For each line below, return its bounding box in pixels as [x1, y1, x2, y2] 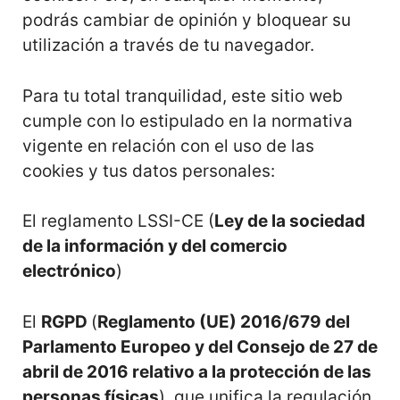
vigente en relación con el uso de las [22, 135, 314, 156]
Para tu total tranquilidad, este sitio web [22, 85, 343, 106]
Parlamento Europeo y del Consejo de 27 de [22, 336, 378, 357]
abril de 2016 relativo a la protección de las [22, 361, 371, 382]
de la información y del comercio [22, 236, 287, 256]
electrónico [22, 261, 116, 281]
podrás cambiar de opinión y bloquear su [22, 10, 351, 30]
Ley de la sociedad [214, 211, 365, 231]
